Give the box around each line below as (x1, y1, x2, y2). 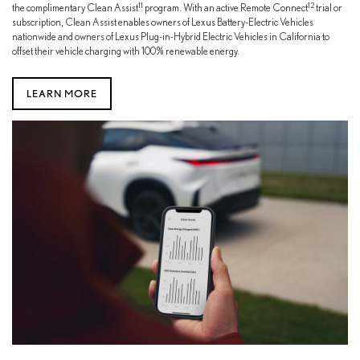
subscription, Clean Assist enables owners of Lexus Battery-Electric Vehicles (12, 16, 313, 29)
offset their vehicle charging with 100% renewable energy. (12, 45, 239, 58)
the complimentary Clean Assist (12, 2, 138, 14)
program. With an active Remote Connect (143, 2, 308, 14)
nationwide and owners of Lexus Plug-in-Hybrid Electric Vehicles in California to (12, 31, 329, 43)
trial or (314, 2, 342, 14)
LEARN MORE (27, 88, 97, 100)
